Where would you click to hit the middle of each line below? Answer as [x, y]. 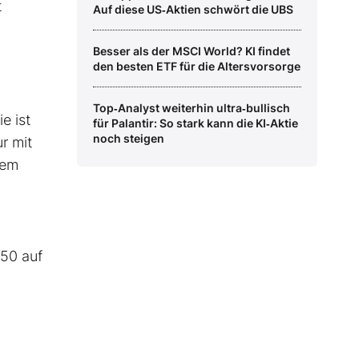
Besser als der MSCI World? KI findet [192, 51]
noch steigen [129, 139]
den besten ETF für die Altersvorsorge [197, 67]
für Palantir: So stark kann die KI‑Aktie [196, 123]
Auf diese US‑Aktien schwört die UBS [193, 10]
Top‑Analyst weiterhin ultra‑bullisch [192, 108]
